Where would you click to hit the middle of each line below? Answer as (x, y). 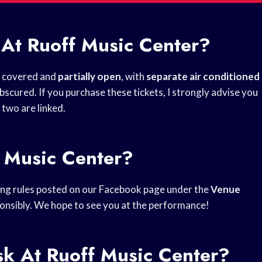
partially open (89, 77)
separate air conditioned (203, 77)
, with (134, 77)
